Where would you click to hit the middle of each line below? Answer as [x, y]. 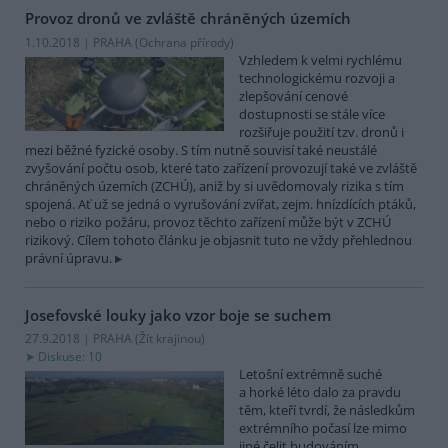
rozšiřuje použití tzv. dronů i [321, 131]
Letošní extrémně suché [310, 374]
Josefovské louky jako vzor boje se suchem [178, 314]
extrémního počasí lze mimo [323, 428]
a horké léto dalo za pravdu [320, 392]
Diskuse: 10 [70, 357]
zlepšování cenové [293, 95]
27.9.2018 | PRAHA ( [82, 339]
